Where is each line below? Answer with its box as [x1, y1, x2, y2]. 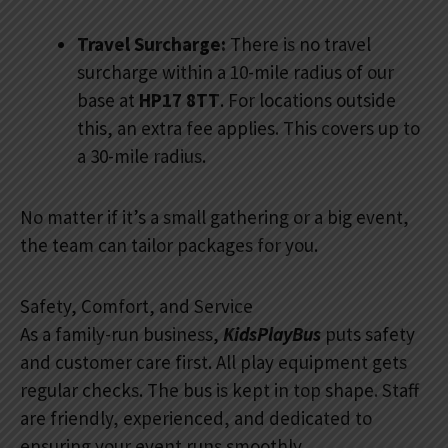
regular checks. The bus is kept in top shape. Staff [20, 378, 419, 403]
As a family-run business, [20, 322, 223, 347]
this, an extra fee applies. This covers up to [77, 115, 420, 140]
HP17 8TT [139, 87, 220, 112]
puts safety [321, 322, 415, 347]
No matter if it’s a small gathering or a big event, [20, 205, 409, 230]
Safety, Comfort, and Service [20, 294, 253, 319]
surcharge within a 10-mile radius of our [77, 59, 394, 84]
